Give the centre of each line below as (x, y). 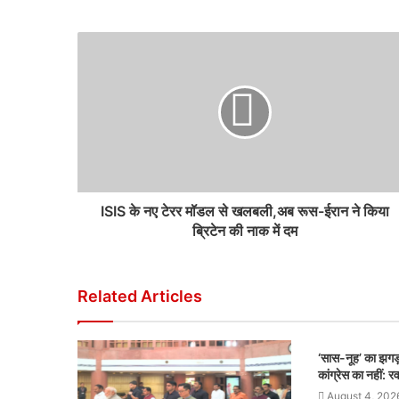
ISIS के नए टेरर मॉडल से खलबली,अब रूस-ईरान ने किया (244, 211)
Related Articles (140, 296)
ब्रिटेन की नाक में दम (244, 231)
